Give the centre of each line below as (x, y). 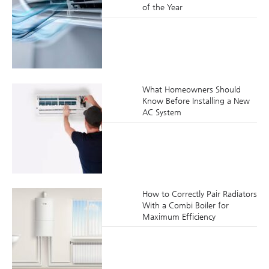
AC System (162, 112)
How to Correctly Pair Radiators (199, 194)
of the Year (162, 7)
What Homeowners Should (191, 89)
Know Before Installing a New (196, 100)
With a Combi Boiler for (185, 205)
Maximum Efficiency (179, 217)
